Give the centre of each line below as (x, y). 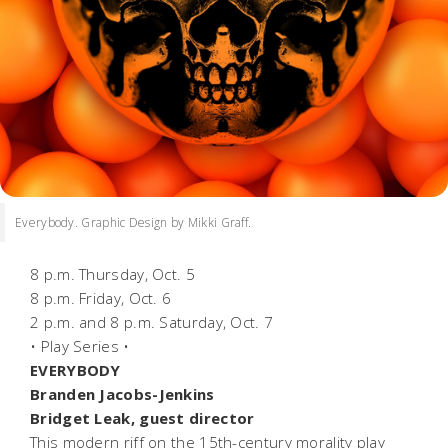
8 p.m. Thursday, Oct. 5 (115, 273)
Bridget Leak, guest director (144, 417)
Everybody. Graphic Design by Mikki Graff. (133, 222)
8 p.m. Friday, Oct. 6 (103, 297)
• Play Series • (82, 345)
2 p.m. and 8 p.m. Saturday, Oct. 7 (154, 321)
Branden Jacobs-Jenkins (124, 393)
